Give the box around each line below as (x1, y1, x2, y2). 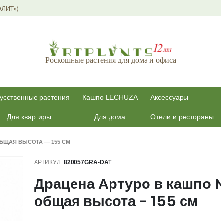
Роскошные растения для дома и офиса (45, 56, 176, 65)
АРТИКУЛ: (34, 159, 64, 166)
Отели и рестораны (150, 113, 214, 121)
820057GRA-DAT (63, 159, 111, 166)
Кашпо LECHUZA (82, 93, 138, 101)
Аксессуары (150, 93, 188, 101)
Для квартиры (6, 113, 51, 121)
